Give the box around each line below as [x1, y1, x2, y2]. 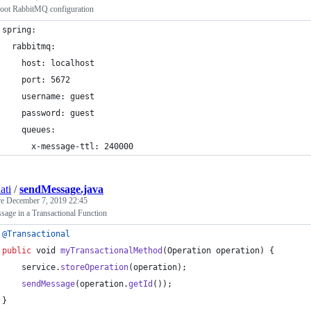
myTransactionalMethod [60, 246, 162, 255]
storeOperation [60, 262, 128, 272]
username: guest [2, 92, 94, 101]
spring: [2, 25, 41, 35]
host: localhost [2, 58, 94, 68]
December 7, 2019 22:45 [6, 196, 87, 205]
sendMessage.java [19, 183, 103, 195]
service [22, 262, 56, 272]
